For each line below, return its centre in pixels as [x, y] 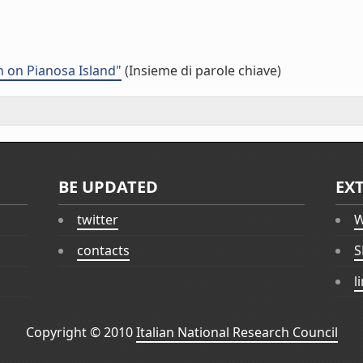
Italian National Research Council [237, 333]
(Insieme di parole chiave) [201, 70]
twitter [98, 220]
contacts [104, 251]
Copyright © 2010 [81, 333]
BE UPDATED [109, 187]
